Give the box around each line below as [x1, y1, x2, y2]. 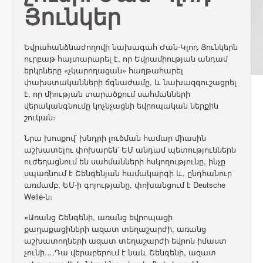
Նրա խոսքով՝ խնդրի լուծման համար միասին [24, 132, 206, 143]
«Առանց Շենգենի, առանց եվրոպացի [24, 211, 173, 222]
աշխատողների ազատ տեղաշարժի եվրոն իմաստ [24, 235, 227, 246]
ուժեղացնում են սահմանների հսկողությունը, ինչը [24, 156, 225, 167]
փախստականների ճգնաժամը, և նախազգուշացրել [24, 76, 237, 87]
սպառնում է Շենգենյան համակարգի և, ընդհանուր [24, 167, 232, 178]
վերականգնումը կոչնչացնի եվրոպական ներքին [24, 100, 218, 111]
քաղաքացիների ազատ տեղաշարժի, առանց [24, 223, 206, 234]
